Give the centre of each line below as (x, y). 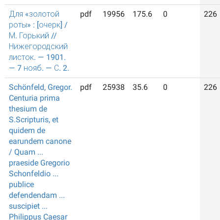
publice (21, 184)
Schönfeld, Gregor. (41, 87)
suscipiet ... (28, 206)
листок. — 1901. (37, 57)
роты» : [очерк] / (38, 25)
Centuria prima (34, 98)
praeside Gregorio (39, 163)
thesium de (28, 109)
